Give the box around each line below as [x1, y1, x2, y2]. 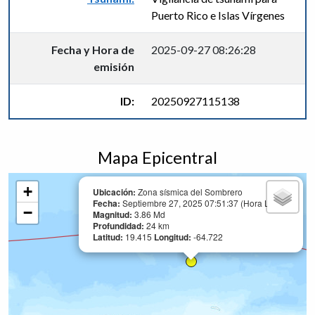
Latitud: [93, 231, 125, 243]
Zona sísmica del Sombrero [136, 186, 243, 198]
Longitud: [154, 231, 193, 243]
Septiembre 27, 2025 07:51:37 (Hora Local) [122, 197, 288, 209]
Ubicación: [93, 186, 136, 198]
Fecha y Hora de [51, 43, 134, 56]
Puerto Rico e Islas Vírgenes [151, 8, 285, 22]
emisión [94, 60, 134, 73]
